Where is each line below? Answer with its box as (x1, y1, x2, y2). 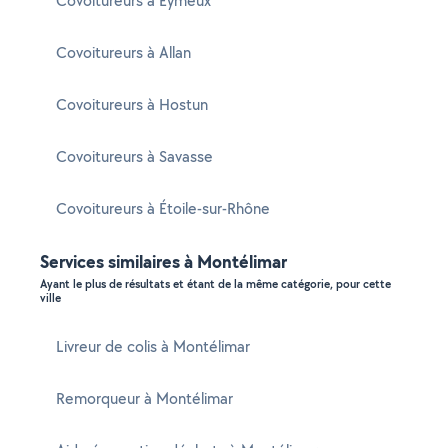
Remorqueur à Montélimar (56, 388, 233, 409)
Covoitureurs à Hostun (56, 94, 208, 115)
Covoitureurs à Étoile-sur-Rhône (56, 198, 270, 219)
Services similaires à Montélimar (40, 249, 287, 274)
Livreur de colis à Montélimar (56, 336, 250, 357)
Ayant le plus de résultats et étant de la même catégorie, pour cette (40, 276, 391, 292)
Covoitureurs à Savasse (56, 146, 213, 167)
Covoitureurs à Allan (56, 42, 191, 63)
